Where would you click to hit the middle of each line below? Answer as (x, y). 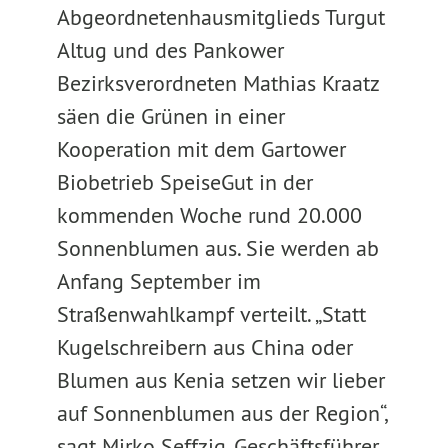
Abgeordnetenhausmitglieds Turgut (220, 17)
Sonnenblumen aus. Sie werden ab (217, 248)
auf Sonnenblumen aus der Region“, (221, 413)
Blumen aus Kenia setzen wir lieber (220, 380)
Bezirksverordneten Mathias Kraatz (217, 83)
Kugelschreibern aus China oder (204, 347)
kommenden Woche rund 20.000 (209, 215)
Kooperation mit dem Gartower (201, 149)
